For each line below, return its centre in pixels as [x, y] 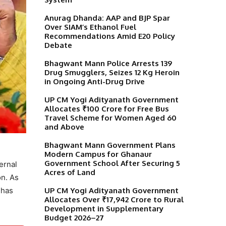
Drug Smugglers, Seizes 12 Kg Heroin [112, 72]
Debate [58, 45]
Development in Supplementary [104, 208]
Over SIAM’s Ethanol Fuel [90, 27]
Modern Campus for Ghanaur [98, 154]
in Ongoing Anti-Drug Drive [95, 81]
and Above [64, 127]
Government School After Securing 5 [112, 163]
